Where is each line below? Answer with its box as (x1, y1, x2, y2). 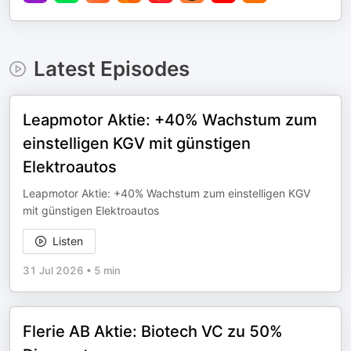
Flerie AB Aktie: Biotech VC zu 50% (23, 322, 283, 341)
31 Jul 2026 (23, 264, 84, 277)
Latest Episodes (33, 56, 190, 81)
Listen (52, 234, 83, 248)
